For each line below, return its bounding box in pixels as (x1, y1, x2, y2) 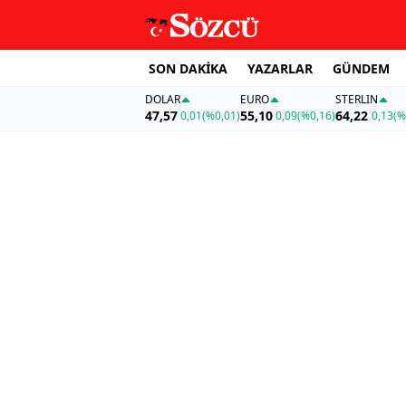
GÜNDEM (333, 59, 390, 77)
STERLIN (335, 92, 379, 108)
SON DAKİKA (149, 59, 227, 77)
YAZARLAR (247, 59, 313, 77)
